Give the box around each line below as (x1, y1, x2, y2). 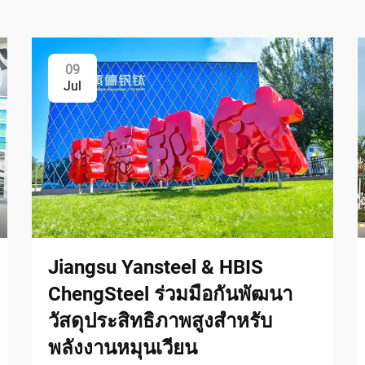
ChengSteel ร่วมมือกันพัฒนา (48, 282, 292, 306)
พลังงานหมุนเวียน (48, 336, 197, 359)
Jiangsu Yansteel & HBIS (48, 255, 263, 279)
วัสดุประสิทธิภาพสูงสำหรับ (48, 309, 272, 332)
